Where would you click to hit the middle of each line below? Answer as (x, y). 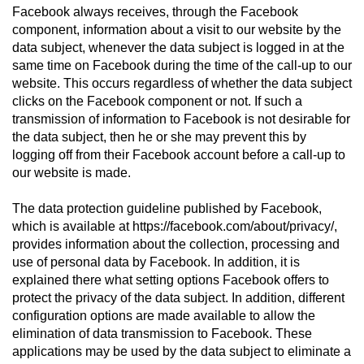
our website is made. (71, 173)
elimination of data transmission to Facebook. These (162, 334)
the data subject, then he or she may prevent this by (159, 137)
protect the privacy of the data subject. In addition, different (178, 298)
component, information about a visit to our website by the (177, 30)
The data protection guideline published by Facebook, (167, 208)
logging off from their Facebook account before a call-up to (179, 155)
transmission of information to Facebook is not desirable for (181, 119)
